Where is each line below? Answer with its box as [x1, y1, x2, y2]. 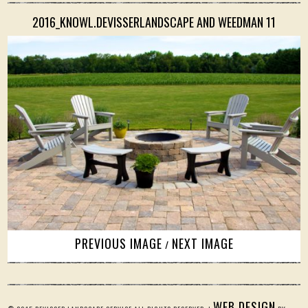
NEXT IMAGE [171, 234, 234, 253]
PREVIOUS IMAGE [74, 234, 162, 253]
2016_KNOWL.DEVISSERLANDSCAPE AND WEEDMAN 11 [32, 13, 276, 31]
